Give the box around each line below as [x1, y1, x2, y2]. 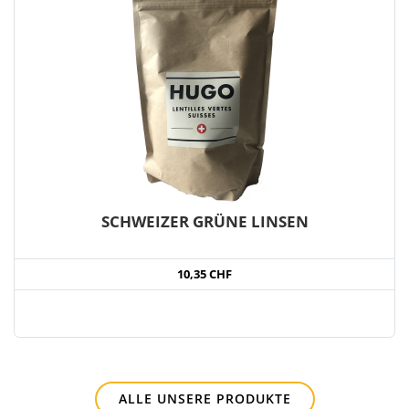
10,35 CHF [177, 266, 232, 282]
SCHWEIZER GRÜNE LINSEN [100, 211, 309, 232]
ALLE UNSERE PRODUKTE [118, 390, 291, 407]
